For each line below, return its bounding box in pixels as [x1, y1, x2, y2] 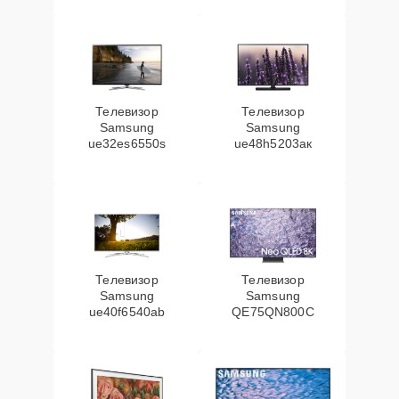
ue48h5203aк [233, 136, 313, 151]
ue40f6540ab [88, 305, 166, 319]
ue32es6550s [87, 136, 167, 151]
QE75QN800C [232, 305, 314, 319]
